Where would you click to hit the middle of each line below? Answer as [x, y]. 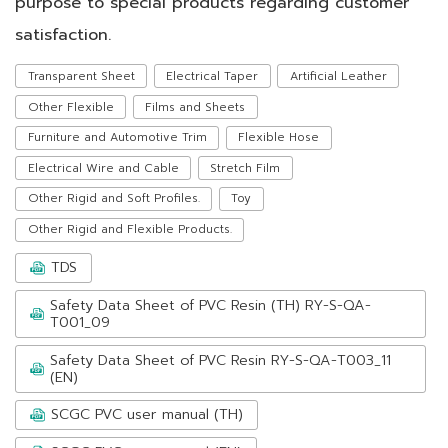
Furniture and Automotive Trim [117, 137]
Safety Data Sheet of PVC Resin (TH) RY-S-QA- [210, 305]
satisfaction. [63, 35]
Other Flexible [70, 106]
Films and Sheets [195, 106]
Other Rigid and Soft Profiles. [113, 198]
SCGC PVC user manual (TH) [146, 414]
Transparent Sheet [81, 75]
